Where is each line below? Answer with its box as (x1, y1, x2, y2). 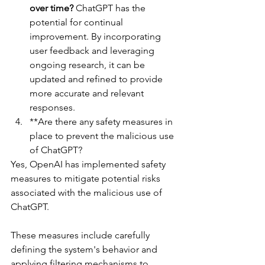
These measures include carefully (11, 230, 152, 241)
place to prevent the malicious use (30, 130, 176, 142)
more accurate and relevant (30, 88, 146, 99)
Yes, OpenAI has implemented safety (11, 159, 168, 170)
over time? (30, 2, 73, 14)
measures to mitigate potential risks (11, 173, 163, 185)
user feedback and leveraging (30, 45, 157, 57)
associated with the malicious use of (11, 187, 164, 199)
